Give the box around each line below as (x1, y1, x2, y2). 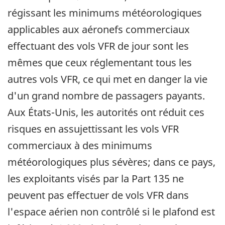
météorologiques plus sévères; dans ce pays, (8, 155, 215, 169)
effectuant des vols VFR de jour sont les (8, 39, 189, 53)
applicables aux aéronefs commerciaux (8, 23, 190, 37)
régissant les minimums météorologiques (8, 6, 202, 20)
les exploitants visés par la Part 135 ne (8, 172, 184, 186)
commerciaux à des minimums (8, 139, 152, 153)
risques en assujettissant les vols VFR (8, 122, 179, 136)
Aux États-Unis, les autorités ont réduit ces (8, 105, 204, 120)
